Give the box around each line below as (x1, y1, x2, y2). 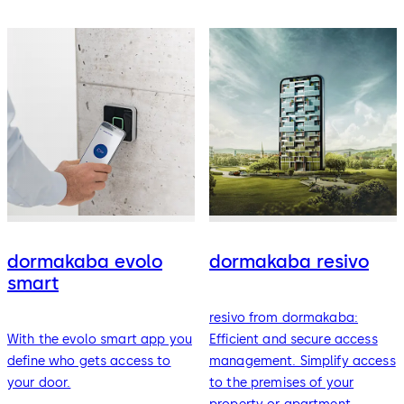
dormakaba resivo (208, 251, 369, 273)
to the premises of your (208, 374, 354, 390)
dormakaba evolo (7, 251, 162, 273)
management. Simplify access (208, 353, 396, 369)
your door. (7, 374, 71, 390)
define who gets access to (7, 353, 171, 369)
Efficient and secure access (208, 331, 378, 347)
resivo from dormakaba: (208, 309, 359, 326)
